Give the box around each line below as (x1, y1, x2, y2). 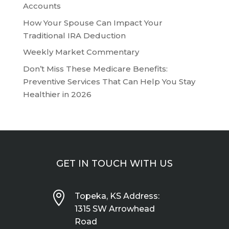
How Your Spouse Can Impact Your (22, 17, 163, 28)
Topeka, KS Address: (74, 191, 159, 201)
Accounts (22, 1, 61, 11)
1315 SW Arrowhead (74, 203, 155, 214)
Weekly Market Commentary (22, 47, 139, 57)
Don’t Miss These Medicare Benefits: (22, 63, 168, 74)
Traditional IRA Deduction (22, 30, 126, 40)
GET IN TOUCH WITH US (56, 157, 173, 169)
